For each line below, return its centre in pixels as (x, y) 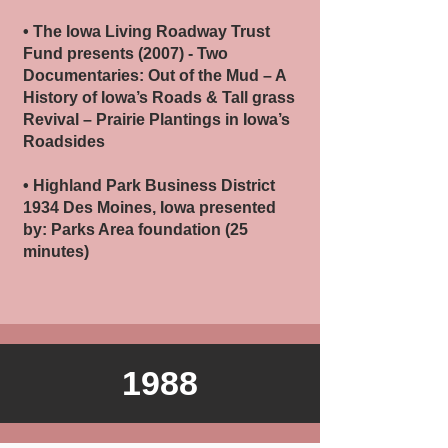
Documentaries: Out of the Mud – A (154, 75)
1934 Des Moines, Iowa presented (149, 207)
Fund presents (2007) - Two (125, 53)
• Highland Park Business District (149, 185)
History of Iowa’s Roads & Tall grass (159, 97)
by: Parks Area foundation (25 (135, 229)
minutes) (56, 251)
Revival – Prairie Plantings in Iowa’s (156, 119)
